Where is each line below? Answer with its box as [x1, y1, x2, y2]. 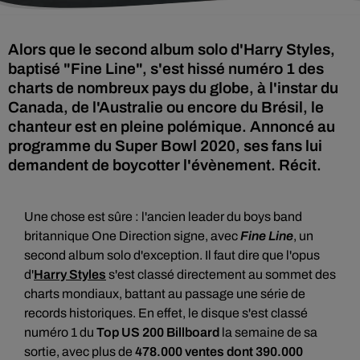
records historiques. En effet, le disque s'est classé [24, 306, 308, 320]
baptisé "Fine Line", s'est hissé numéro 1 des [8, 60, 324, 77]
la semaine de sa [219, 325, 317, 339]
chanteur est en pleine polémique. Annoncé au [8, 118, 335, 135]
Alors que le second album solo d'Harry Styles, [8, 41, 335, 58]
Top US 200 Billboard [96, 325, 219, 339]
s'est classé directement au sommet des [108, 268, 336, 281]
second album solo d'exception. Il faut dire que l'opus [24, 248, 320, 262]
